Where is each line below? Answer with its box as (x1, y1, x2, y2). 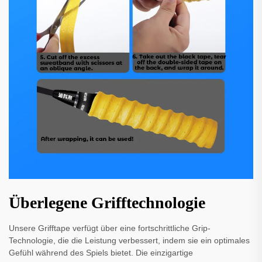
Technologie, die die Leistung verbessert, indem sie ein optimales (9, 236, 250, 246)
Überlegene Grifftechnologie (9, 194, 205, 212)
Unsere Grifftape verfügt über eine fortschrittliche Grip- (9, 223, 211, 233)
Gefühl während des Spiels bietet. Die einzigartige (9, 248, 193, 258)
